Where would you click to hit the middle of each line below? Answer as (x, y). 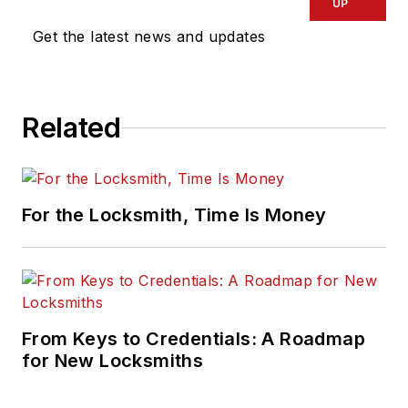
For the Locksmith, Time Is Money (174, 215)
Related (71, 128)
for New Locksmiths (113, 361)
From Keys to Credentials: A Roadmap (194, 339)
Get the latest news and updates (149, 37)
